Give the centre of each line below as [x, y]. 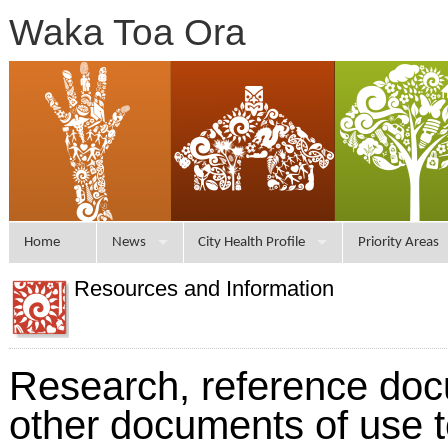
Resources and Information [204, 288]
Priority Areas [398, 242]
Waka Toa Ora [127, 32]
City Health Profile [252, 242]
